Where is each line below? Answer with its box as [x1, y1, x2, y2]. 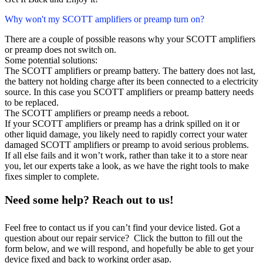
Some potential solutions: [5, 55, 97, 66]
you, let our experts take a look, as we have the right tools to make [5, 161, 249, 171]
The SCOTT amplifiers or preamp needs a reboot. [5, 108, 189, 119]
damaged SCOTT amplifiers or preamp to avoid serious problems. [5, 140, 249, 150]
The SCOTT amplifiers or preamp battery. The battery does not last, [5, 66, 255, 76]
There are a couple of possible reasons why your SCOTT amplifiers [5, 34, 255, 45]
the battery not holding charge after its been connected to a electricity [5, 76, 258, 87]
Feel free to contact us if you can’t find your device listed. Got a [5, 222, 240, 233]
